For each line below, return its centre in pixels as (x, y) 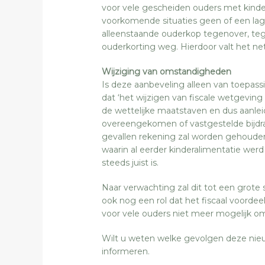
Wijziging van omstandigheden (167, 71)
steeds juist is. (130, 162)
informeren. (126, 251)
